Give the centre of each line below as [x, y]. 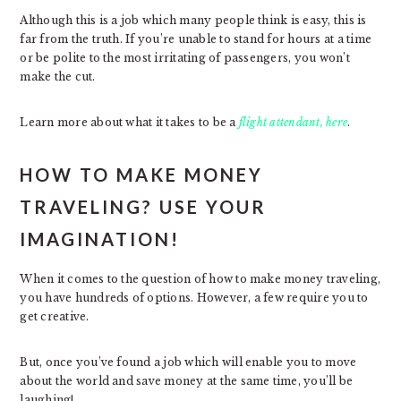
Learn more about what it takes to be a [129, 122]
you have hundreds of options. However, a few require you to [194, 297]
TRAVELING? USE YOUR [144, 206]
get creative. [55, 316]
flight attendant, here [293, 122]
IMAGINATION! [100, 239]
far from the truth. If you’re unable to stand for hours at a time [196, 38]
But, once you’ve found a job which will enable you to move [188, 362]
